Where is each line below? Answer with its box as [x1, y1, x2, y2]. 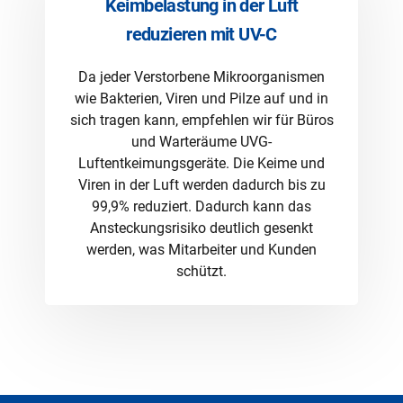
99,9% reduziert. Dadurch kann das [92, 197, 311, 215]
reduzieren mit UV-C [126, 22, 277, 45]
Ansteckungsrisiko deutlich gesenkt [90, 219, 313, 237]
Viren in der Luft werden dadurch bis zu [77, 175, 326, 193]
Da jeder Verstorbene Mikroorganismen [78, 67, 325, 85]
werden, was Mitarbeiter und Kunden [86, 240, 317, 258]
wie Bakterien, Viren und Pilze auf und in [75, 89, 328, 107]
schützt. [176, 262, 227, 280]
